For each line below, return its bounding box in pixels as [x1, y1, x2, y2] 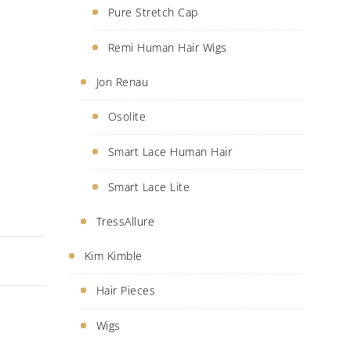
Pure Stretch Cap [107, 5, 198, 20]
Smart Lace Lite [107, 179, 190, 195]
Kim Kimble [84, 248, 143, 264]
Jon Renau [96, 74, 149, 90]
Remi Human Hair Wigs [107, 40, 227, 56]
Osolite [107, 109, 147, 125]
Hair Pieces [96, 283, 156, 299]
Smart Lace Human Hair [107, 144, 233, 160]
